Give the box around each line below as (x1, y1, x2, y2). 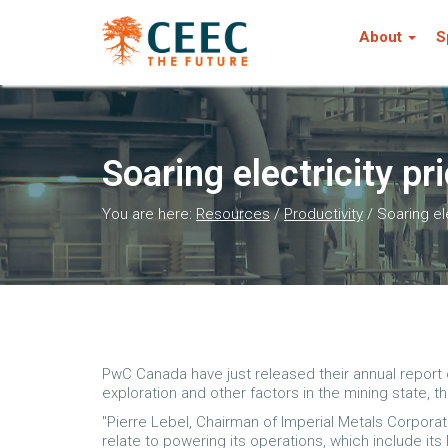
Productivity (284, 205, 363, 223)
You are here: (102, 205, 196, 223)
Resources (196, 205, 270, 223)
